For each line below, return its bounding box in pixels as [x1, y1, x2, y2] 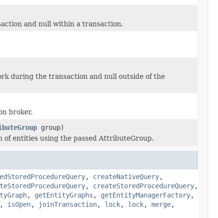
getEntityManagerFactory [101, 191, 190, 199]
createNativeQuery [93, 172, 159, 181]
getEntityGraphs [35, 191, 93, 199]
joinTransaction [38, 200, 97, 208]
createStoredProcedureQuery [93, 182, 194, 190]
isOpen [7, 200, 31, 208]
